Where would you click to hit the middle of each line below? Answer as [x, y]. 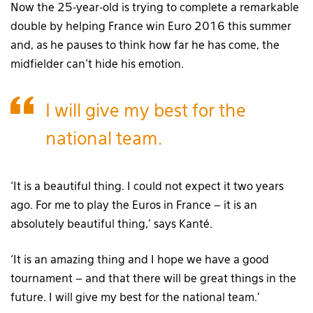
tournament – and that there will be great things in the [153, 280]
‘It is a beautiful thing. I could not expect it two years [147, 188]
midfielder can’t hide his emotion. [97, 65]
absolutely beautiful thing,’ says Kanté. [111, 225]
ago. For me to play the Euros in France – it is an [134, 206]
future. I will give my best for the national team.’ [135, 299]
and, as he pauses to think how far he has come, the [145, 46]
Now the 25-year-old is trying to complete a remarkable [155, 9]
